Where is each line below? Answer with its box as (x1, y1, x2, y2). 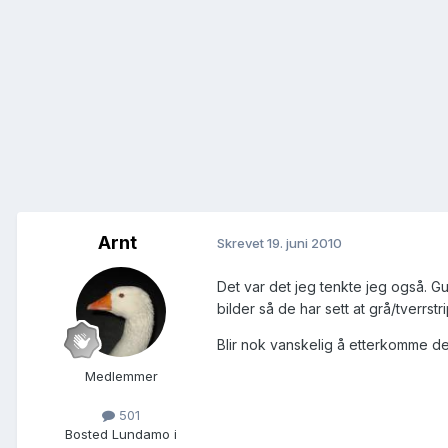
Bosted (65, 425, 108, 442)
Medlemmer (84, 367, 158, 384)
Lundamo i (108, 425, 177, 442)
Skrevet (217, 235, 267, 252)
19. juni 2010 (267, 235, 342, 252)
